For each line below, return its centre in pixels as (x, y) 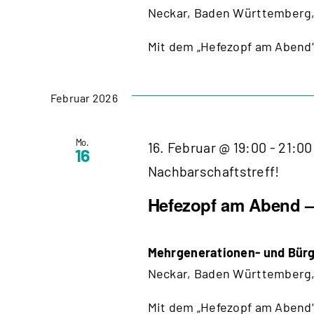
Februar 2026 (84, 97)
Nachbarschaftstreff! (213, 171)
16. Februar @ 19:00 (207, 147)
